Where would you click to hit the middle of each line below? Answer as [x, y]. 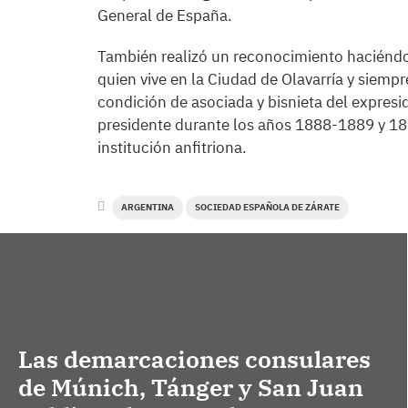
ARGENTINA [148, 208]
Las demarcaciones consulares [194, 358]
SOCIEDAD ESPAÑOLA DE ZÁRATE [267, 208]
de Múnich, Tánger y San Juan [191, 387]
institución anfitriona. [172, 148]
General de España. [165, 16]
